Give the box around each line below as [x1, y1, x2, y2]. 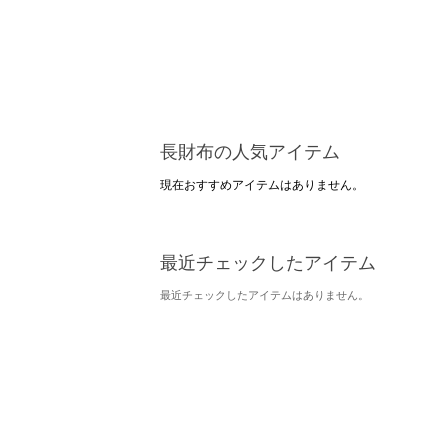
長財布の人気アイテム [160, 141, 340, 162]
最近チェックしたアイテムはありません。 [160, 288, 369, 301]
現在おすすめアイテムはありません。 [160, 177, 364, 192]
